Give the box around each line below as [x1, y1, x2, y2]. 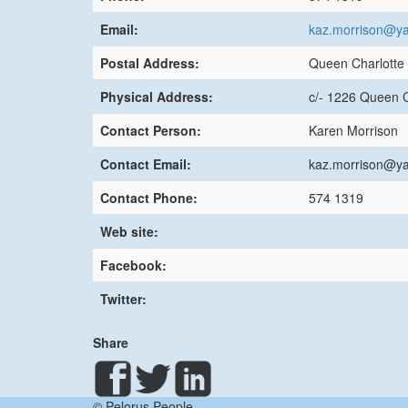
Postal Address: [100, 53, 199, 72]
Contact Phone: [100, 188, 198, 207]
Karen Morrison [309, 120, 398, 139]
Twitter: [100, 289, 147, 308]
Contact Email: [100, 154, 191, 173]
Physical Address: [100, 87, 213, 106]
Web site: [100, 221, 158, 240]
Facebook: [100, 255, 167, 274]
